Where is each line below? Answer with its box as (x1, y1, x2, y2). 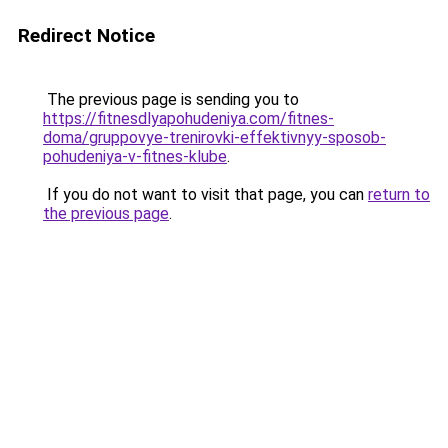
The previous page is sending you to (43, 90, 299, 109)
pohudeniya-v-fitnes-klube (43, 147, 227, 166)
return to (368, 185, 430, 204)
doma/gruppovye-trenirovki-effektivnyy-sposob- (43, 128, 386, 147)
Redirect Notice (18, 24, 155, 47)
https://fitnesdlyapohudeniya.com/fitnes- (43, 109, 334, 128)
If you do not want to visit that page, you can (43, 185, 368, 204)
